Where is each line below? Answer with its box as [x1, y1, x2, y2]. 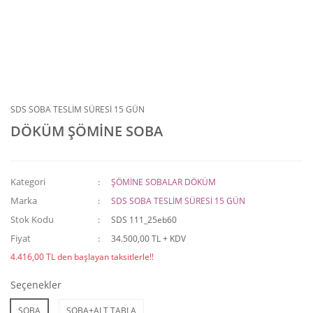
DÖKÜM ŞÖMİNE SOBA [10, 122, 163, 140]
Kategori [10, 175, 45, 188]
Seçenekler [10, 278, 61, 291]
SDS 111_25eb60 [111, 214, 177, 226]
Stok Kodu [10, 213, 54, 226]
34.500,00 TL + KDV [111, 233, 187, 245]
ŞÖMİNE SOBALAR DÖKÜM [111, 176, 217, 188]
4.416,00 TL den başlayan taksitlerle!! [10, 251, 154, 263]
